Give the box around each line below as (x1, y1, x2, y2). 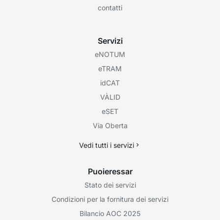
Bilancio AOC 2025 (80, 209, 140, 218)
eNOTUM (95, 50, 125, 58)
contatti (98, 3, 122, 12)
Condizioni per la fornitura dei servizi (52, 194, 168, 203)
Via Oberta (92, 121, 128, 130)
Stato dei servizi (84, 180, 136, 189)
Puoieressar (87, 166, 133, 176)
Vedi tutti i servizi (79, 140, 134, 149)
